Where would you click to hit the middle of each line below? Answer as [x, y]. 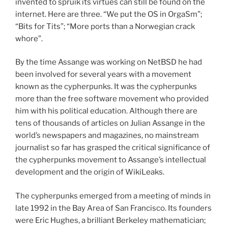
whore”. [29, 38]
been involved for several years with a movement [103, 75]
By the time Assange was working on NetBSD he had [109, 62]
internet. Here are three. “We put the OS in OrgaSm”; [109, 14]
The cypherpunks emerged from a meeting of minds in [113, 196]
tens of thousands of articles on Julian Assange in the [110, 123]
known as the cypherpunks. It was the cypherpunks [106, 87]
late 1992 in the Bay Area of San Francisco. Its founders [113, 208]
